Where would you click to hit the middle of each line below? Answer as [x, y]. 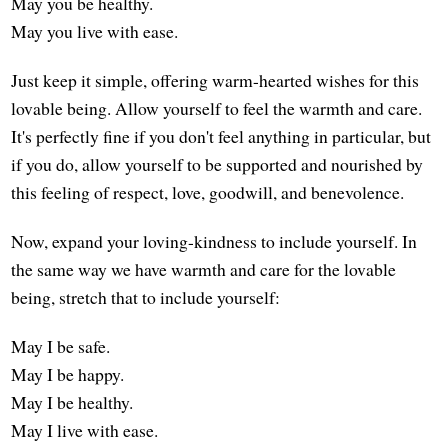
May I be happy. [68, 373]
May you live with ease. [95, 30]
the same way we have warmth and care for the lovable [204, 268]
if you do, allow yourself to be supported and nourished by [217, 163]
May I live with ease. [85, 429]
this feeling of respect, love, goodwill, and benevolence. [208, 191]
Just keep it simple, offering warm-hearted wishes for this [215, 79]
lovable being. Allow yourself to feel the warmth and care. [217, 107]
